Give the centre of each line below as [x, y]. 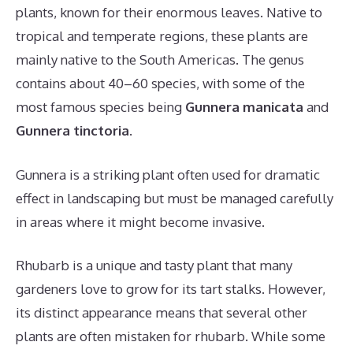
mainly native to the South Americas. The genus [160, 59]
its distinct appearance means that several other [162, 312]
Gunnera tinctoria [72, 130]
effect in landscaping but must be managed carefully [175, 198]
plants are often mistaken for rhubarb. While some [171, 336]
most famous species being [100, 107]
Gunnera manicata [244, 107]
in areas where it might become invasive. [140, 221]
